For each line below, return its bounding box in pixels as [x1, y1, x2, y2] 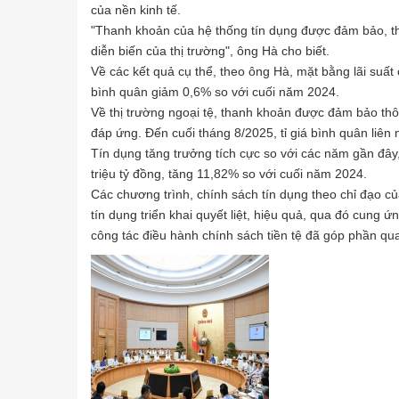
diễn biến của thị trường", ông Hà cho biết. [91, 43, 330, 58]
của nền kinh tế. [91, 2, 181, 17]
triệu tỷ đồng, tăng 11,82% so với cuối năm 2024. [91, 166, 367, 181]
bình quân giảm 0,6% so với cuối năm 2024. [91, 84, 339, 99]
